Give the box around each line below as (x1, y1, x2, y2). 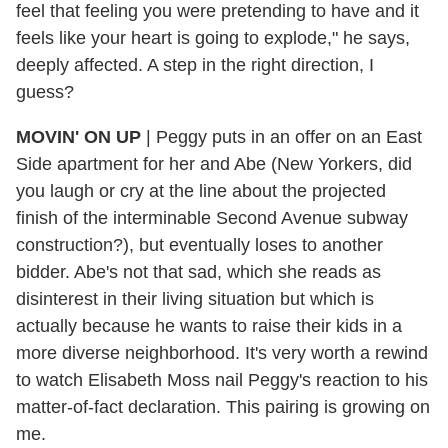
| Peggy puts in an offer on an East (141, 126, 422, 147)
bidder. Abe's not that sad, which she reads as (16, 261, 381, 282)
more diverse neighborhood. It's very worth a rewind (16, 342, 428, 363)
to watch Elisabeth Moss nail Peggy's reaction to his (16, 369, 428, 390)
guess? (16, 81, 74, 102)
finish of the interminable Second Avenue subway (16, 207, 408, 228)
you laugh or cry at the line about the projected (16, 180, 386, 201)
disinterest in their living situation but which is (16, 288, 374, 309)
